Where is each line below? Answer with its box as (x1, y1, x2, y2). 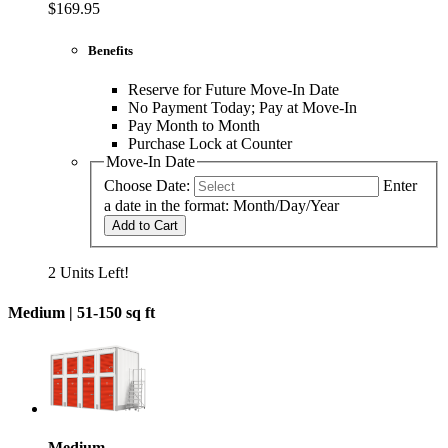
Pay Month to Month (128, 116, 260, 134)
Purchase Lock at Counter (128, 134, 292, 152)
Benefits (88, 42, 133, 58)
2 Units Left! (48, 264, 129, 282)
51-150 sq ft (77, 303, 155, 321)
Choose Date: (104, 177, 190, 195)
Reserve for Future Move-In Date (128, 80, 339, 98)
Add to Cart (112, 218, 178, 234)
